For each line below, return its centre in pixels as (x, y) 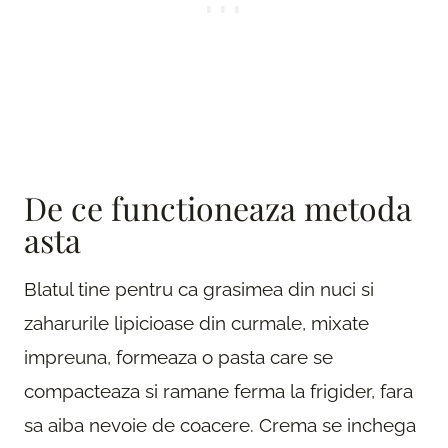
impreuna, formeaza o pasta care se (178, 356)
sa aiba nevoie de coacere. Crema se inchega (220, 424)
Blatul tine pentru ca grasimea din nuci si (199, 288)
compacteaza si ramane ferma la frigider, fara (218, 390)
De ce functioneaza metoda (218, 207)
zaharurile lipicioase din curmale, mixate (196, 322)
